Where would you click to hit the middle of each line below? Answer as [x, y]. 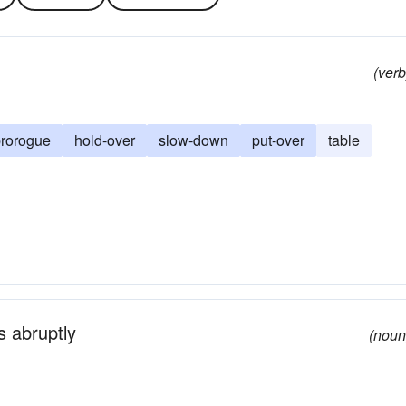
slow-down [193, 140]
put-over [278, 140]
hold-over [105, 140]
